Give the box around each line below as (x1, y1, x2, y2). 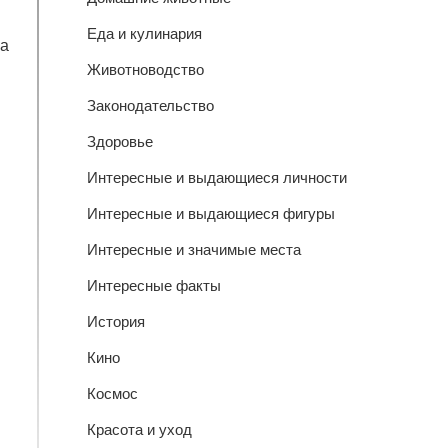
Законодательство (86, 97, 214, 114)
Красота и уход (86, 421, 192, 438)
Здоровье (86, 133, 153, 150)
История (86, 313, 145, 330)
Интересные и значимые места (86, 241, 301, 258)
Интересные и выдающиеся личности (86, 169, 347, 186)
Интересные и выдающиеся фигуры (86, 205, 335, 222)
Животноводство (86, 61, 204, 78)
